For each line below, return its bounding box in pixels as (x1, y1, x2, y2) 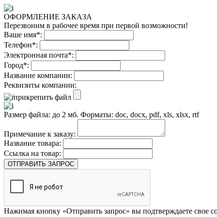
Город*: (4, 61, 29, 69)
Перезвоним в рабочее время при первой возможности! (4, 21, 188, 30)
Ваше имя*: (4, 31, 42, 39)
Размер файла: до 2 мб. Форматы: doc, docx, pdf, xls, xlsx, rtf (4, 110, 199, 119)
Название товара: (4, 139, 61, 147)
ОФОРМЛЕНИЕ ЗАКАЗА (4, 13, 92, 21)
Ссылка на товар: (4, 149, 61, 157)
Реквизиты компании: (4, 81, 77, 89)
